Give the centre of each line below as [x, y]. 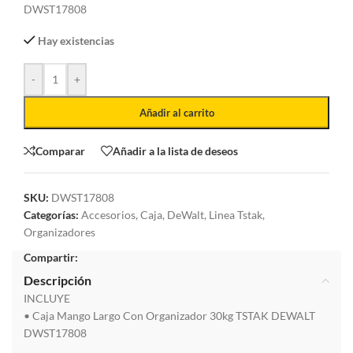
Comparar [60, 150]
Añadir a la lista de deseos [175, 150]
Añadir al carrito [176, 113]
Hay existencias [76, 41]
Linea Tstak [236, 215]
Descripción [58, 281]
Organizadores [59, 232]
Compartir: [51, 258]
